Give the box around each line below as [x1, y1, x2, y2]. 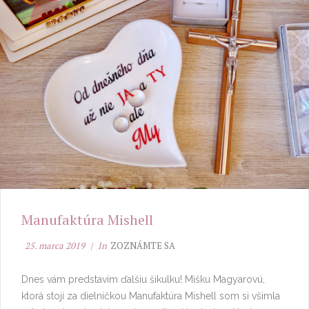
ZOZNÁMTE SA [110, 239, 175, 252]
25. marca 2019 [25, 239, 85, 252]
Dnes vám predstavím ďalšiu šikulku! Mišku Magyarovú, [21, 273, 265, 285]
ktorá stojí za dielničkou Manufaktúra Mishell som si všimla [21, 290, 280, 301]
